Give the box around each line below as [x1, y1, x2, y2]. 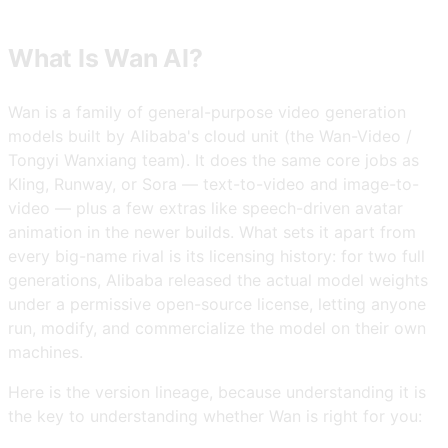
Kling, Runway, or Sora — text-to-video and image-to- [8, 174, 419, 195]
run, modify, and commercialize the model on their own [8, 318, 426, 339]
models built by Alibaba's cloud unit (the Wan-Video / [8, 126, 412, 147]
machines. [8, 342, 83, 363]
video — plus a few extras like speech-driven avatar [8, 198, 403, 219]
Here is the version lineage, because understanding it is [8, 382, 426, 403]
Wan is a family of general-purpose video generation [8, 102, 406, 123]
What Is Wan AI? [8, 43, 203, 74]
